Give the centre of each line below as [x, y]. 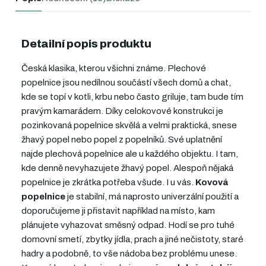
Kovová [212, 183]
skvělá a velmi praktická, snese [176, 126]
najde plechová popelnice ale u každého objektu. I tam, [130, 154]
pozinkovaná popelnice [68, 126]
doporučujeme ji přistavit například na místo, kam [118, 211]
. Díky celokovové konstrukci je [162, 111]
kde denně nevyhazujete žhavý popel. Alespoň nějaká [127, 168]
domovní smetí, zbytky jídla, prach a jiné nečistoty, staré [132, 240]
